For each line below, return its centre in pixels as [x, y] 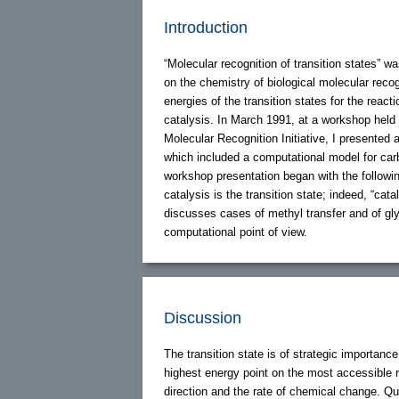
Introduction [206, 27]
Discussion [203, 318]
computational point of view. [236, 232]
